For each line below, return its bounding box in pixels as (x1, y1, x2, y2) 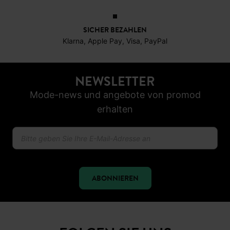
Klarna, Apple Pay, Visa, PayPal (63, 4, 167, 12)
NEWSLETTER (75, 39, 155, 58)
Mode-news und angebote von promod (29, 56, 201, 67)
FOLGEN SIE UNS (59, 190, 171, 211)
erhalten (97, 71, 133, 82)
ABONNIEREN (91, 140, 139, 151)
